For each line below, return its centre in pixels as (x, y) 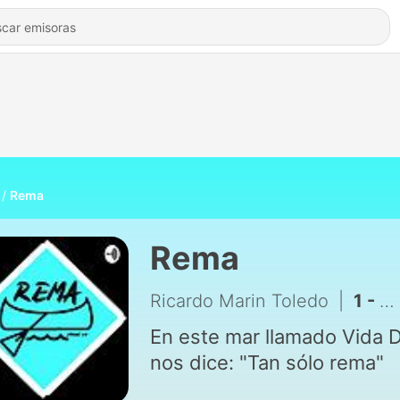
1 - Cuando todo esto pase (366, 301)
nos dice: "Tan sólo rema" (267, 362)
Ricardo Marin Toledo (239, 301)
